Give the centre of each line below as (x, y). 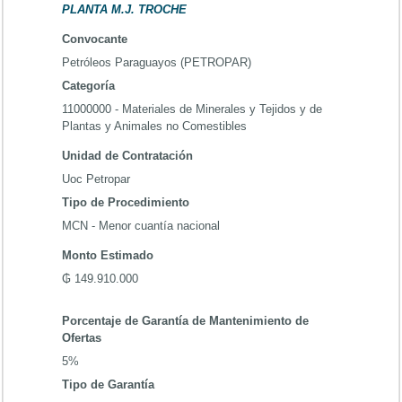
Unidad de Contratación (127, 156)
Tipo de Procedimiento (126, 202)
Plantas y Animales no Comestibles (154, 126)
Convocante (95, 39)
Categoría (88, 86)
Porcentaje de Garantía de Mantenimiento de (185, 321)
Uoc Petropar (96, 179)
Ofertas (82, 338)
